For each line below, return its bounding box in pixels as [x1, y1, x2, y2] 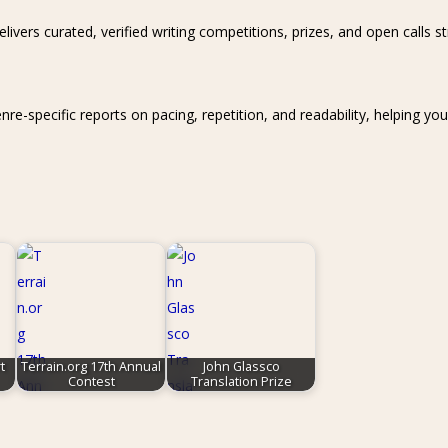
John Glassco [202, 358, 280, 376]
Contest [67, 373, 115, 391]
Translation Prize [190, 373, 292, 391]
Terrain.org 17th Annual [21, 358, 162, 376]
